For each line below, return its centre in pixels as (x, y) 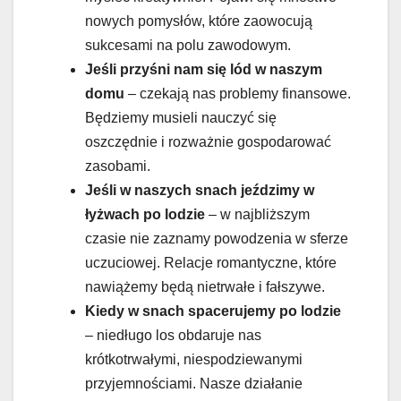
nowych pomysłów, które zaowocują (199, 21)
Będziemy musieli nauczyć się (181, 117)
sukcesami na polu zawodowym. (188, 45)
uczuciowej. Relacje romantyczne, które (211, 262)
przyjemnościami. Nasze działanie (194, 383)
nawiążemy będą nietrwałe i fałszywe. (205, 286)
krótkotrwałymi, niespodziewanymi (194, 359)
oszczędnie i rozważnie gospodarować (208, 141)
